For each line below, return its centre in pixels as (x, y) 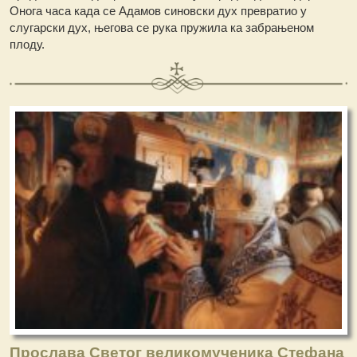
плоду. (27, 44)
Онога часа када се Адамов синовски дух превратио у (159, 10)
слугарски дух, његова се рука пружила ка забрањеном (162, 27)
